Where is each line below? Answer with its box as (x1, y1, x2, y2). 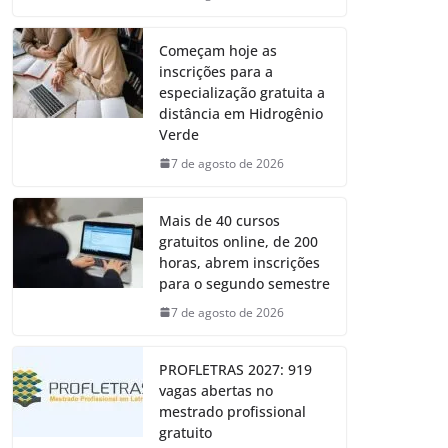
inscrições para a (159, 61, 273, 81)
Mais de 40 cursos (159, 210, 280, 230)
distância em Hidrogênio (159, 103, 323, 123)
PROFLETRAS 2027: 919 (159, 359, 312, 379)
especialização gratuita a (159, 82, 325, 102)
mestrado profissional (159, 401, 306, 421)
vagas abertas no (159, 380, 273, 400)
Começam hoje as (159, 40, 277, 60)
